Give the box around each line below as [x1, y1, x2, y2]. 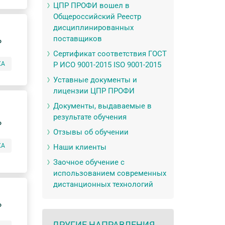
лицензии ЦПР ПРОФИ [53, 86, 135, 95]
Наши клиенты [53, 143, 106, 152]
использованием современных [53, 169, 166, 178]
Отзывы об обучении [53, 128, 129, 137]
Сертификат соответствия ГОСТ [53, 49, 167, 58]
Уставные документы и [53, 75, 137, 84]
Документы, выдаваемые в [53, 101, 152, 110]
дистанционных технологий [53, 180, 153, 189]
